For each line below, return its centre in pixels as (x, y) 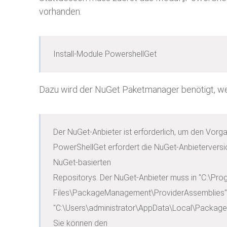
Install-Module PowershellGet (105, 54)
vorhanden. (60, 11)
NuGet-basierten (82, 162)
